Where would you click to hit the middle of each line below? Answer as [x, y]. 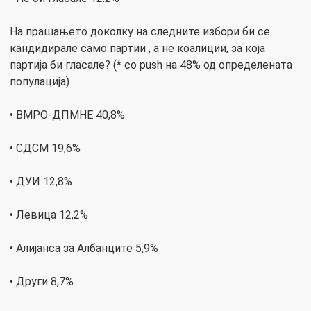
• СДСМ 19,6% [45, 149]
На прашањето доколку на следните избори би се [140, 32]
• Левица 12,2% [49, 215]
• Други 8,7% [42, 282]
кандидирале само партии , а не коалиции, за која [137, 49]
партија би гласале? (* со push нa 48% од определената [151, 65]
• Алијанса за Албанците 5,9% [84, 249]
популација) [40, 82]
